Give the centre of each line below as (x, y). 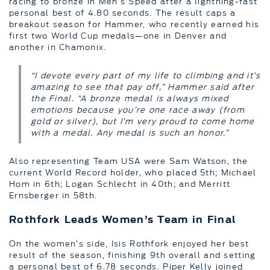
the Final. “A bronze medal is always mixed (130, 98)
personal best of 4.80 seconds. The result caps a (123, 12)
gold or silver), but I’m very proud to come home (143, 121)
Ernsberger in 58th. (53, 195)
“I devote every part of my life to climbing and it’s (146, 75)
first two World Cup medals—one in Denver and (118, 35)
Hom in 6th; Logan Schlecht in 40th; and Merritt (120, 184)
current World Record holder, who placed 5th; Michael (133, 172)
